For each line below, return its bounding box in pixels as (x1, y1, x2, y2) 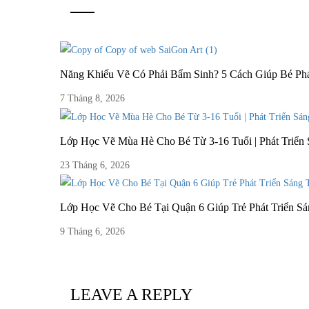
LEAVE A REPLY (70, 285, 192, 303)
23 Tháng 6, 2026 (60, 159, 130, 170)
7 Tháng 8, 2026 (60, 93, 125, 104)
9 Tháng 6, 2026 (60, 226, 125, 237)
